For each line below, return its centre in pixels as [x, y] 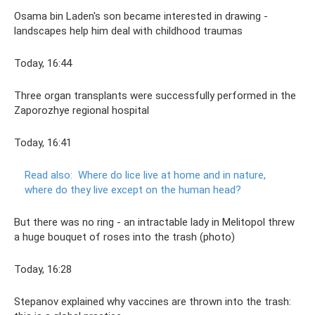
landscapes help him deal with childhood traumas [128, 31]
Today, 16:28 [43, 269]
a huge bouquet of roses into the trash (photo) [124, 237]
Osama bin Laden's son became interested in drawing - [141, 16]
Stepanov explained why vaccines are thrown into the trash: [153, 302]
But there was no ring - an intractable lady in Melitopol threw [154, 222]
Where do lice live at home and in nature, [172, 175]
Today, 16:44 [43, 63]
